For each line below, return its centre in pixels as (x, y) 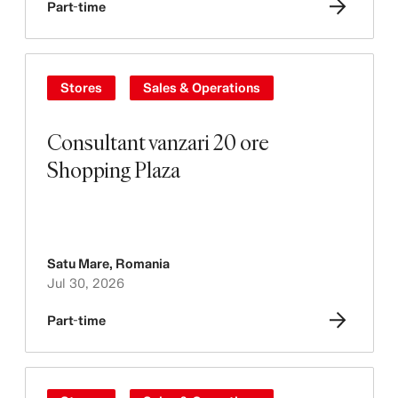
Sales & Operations (201, 88)
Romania (142, 263)
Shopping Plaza (113, 169)
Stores (81, 88)
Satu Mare (78, 263)
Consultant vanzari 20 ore (158, 142)
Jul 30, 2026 (85, 283)
